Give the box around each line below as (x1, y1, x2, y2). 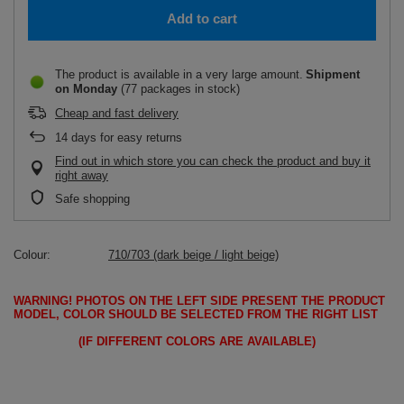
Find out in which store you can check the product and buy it (55, 154, 371, 168)
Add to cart (167, 10, 237, 26)
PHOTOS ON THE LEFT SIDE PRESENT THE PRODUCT (72, 294, 385, 308)
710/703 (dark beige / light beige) (108, 248, 279, 262)
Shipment (306, 68, 360, 81)
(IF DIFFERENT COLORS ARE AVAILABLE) (14, 335, 316, 348)
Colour (14, 248, 47, 262)
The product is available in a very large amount (55, 68, 299, 81)
